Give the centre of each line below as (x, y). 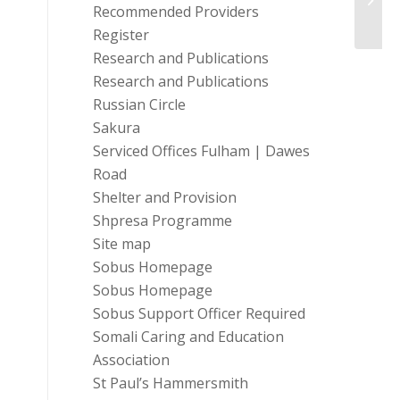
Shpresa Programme (162, 221)
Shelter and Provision (164, 197)
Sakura (116, 128)
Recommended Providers (175, 12)
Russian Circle (139, 104)
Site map (121, 244)
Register (121, 35)
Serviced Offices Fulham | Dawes (201, 151)
